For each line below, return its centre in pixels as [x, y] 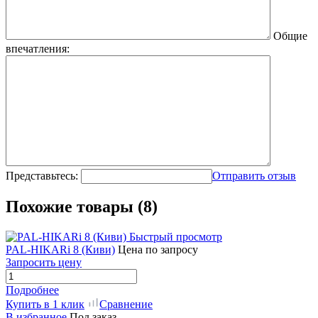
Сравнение [126, 305]
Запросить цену [44, 263]
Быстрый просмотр [176, 237]
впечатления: [38, 48]
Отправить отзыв [254, 175]
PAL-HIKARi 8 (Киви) [60, 250]
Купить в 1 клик [45, 305]
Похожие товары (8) [82, 207]
